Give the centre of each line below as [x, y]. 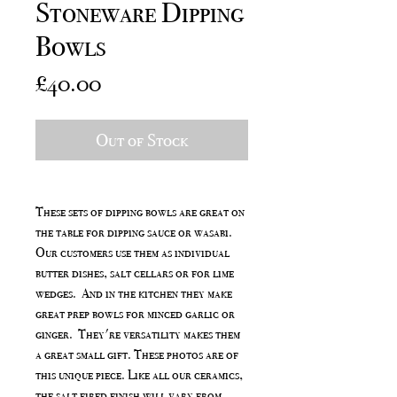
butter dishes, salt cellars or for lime [135, 273]
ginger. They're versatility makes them [138, 335]
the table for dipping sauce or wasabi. [134, 233]
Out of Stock [142, 140]
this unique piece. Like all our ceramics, [139, 375]
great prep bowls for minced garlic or [135, 314]
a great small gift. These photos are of [137, 355]
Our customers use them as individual [132, 253]
